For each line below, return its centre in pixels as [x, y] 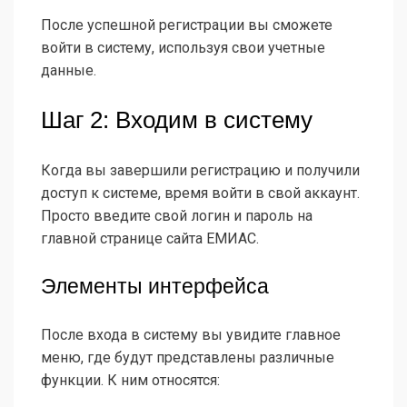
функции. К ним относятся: [130, 381]
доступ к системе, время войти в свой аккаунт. [200, 194]
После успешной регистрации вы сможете [187, 25]
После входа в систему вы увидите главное [191, 335]
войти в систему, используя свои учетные [183, 48]
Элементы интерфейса [155, 287]
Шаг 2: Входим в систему [177, 120]
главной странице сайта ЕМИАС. [150, 239]
